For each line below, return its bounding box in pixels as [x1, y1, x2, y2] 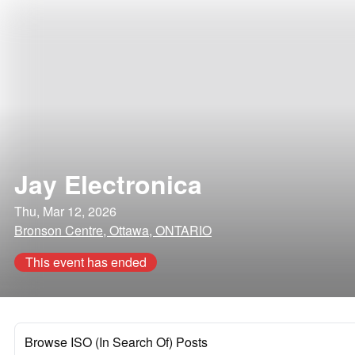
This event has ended [25, 253, 147, 271]
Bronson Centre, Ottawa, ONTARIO [14, 221, 212, 239]
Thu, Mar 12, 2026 [14, 202, 116, 220]
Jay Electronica [14, 166, 202, 202]
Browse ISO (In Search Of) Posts [25, 333, 208, 351]
